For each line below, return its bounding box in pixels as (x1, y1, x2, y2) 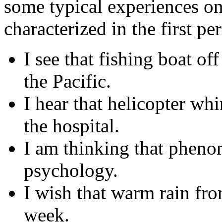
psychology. (24, 159, 118, 181)
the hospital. (24, 114, 119, 136)
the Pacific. (24, 70, 111, 92)
